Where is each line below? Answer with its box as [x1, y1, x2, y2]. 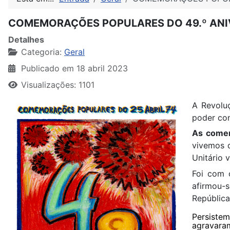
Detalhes [8, 34, 44, 45]
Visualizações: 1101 [21, 79, 94, 90]
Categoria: [18, 46, 64, 57]
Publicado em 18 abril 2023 [21, 63, 128, 73]
